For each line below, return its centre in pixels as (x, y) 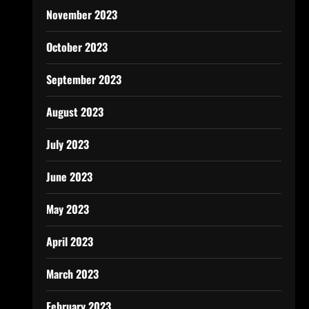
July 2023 (67, 144)
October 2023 (77, 47)
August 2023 (74, 112)
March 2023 (72, 274)
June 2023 (69, 177)
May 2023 (67, 209)
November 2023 (81, 14)
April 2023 (69, 241)
